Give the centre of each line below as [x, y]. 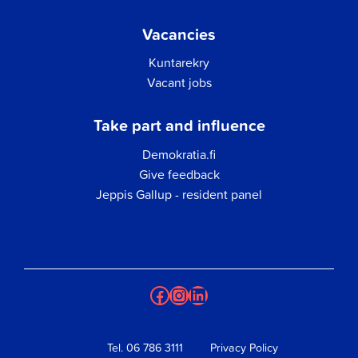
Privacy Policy [244, 348]
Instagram [210, 294]
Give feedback [179, 174]
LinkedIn [223, 294]
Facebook [192, 294]
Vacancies [179, 34]
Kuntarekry [179, 63]
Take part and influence [179, 125]
